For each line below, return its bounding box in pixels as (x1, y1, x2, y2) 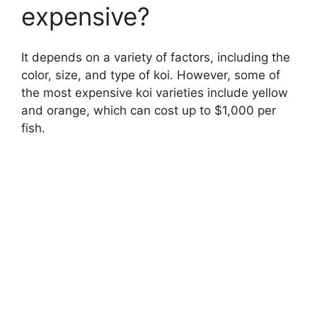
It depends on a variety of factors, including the (21, 50, 290, 65)
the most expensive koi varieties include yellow (21, 86, 288, 100)
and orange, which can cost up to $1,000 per (21, 103, 276, 118)
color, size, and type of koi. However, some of (21, 68, 280, 83)
